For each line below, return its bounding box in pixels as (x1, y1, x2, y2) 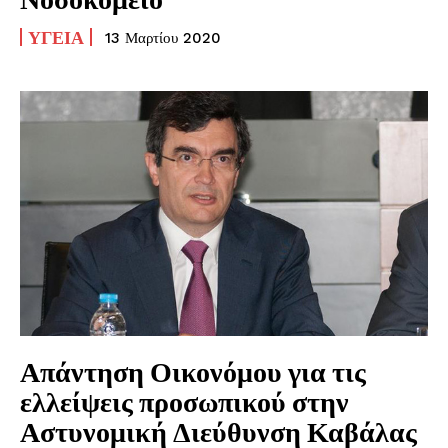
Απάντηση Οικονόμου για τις (20, 353, 366, 388)
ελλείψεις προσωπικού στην (20, 383, 349, 418)
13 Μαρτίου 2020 (105, 28, 221, 47)
